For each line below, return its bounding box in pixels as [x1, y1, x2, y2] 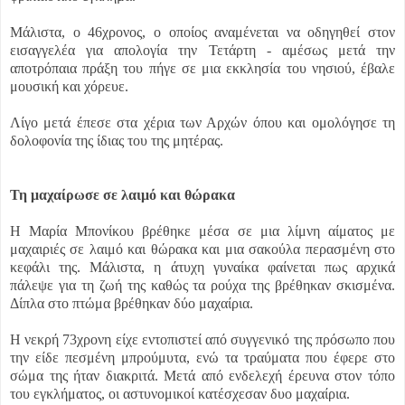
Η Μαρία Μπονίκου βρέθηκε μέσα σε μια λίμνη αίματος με [10, 223, 395, 240]
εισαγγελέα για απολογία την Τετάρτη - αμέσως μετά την [10, 42, 395, 59]
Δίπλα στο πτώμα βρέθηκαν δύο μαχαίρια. [10, 296, 253, 312]
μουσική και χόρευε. [10, 79, 128, 95]
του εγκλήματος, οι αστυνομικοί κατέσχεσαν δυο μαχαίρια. [10, 386, 350, 402]
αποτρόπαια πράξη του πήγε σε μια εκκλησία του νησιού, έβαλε [10, 61, 395, 77]
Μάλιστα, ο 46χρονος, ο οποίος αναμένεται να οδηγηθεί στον [10, 24, 395, 41]
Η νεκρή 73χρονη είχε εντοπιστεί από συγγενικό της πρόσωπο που [10, 332, 395, 348]
